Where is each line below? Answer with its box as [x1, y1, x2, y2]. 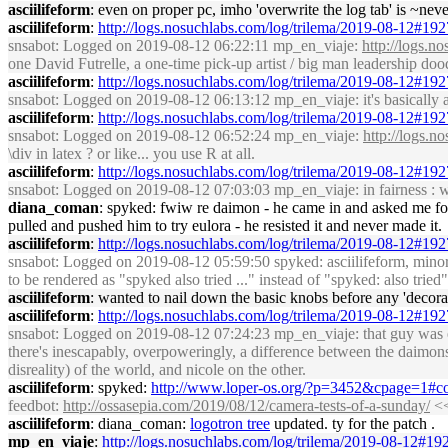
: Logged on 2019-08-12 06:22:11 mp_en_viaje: [55, 37, 362, 54]
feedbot [8, 397, 55, 414]
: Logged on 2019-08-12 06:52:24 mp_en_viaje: [55, 127, 363, 144]
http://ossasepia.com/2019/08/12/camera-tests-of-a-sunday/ [63, 397, 430, 414]
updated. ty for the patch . [270, 415, 435, 432]
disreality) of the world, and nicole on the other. [8, 361, 306, 378]
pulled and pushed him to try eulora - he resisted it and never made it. [8, 217, 442, 234]
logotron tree [190, 415, 270, 432]
